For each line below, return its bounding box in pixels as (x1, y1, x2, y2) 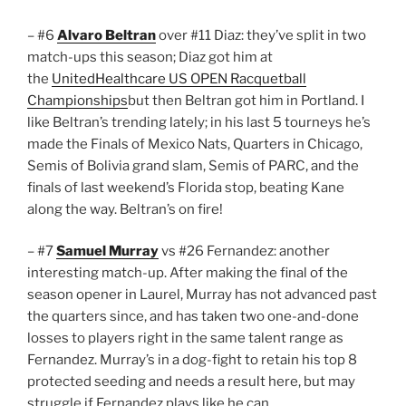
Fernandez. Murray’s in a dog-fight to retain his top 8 (27, 352, 357, 369)
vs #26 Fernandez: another (159, 243, 330, 260)
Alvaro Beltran (57, 26, 156, 43)
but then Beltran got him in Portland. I (128, 92, 364, 109)
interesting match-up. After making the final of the (27, 265, 348, 282)
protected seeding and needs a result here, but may (27, 373, 355, 391)
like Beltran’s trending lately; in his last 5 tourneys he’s (27, 113, 371, 130)
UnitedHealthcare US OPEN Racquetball (52, 70, 306, 87)
